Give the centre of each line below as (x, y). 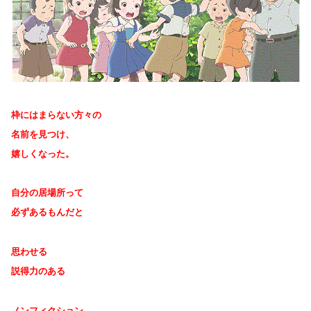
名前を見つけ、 (43, 134)
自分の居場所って (47, 193)
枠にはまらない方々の (56, 115)
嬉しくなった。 (43, 153)
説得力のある (38, 271)
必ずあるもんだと (47, 212)
